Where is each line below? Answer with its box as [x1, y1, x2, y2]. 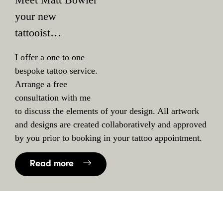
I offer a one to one [15, 52, 85, 63]
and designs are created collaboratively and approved [15, 119, 207, 130]
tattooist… [15, 26, 61, 39]
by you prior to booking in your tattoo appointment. [15, 133, 202, 143]
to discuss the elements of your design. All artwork [15, 106, 199, 116]
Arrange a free [15, 79, 67, 90]
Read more [30, 156, 74, 169]
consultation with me [15, 93, 91, 103]
